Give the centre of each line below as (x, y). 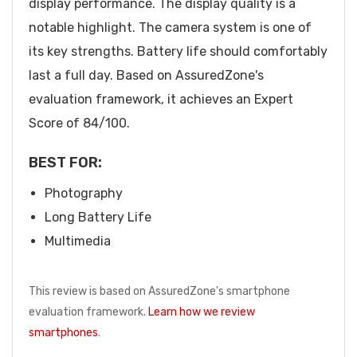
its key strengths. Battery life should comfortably (178, 51)
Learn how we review (202, 312)
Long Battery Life (98, 217)
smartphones (63, 332)
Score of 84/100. (79, 123)
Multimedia (78, 241)
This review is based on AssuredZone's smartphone (159, 291)
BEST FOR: (65, 162)
